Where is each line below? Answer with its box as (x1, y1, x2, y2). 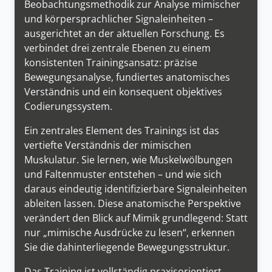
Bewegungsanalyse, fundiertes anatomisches (24, 70, 230, 84)
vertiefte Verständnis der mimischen (24, 138, 191, 152)
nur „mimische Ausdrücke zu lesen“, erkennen (24, 225, 235, 239)
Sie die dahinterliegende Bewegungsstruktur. (24, 240, 229, 254)
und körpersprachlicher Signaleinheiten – (24, 12, 213, 25)
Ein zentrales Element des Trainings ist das (24, 123, 219, 137)
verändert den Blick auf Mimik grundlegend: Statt (24, 211, 248, 225)
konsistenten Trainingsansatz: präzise (24, 55, 197, 69)
